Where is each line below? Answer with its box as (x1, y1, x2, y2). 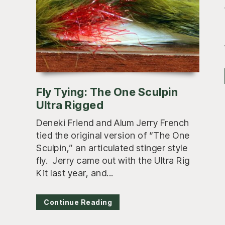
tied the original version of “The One (36, 130, 190, 141)
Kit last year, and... (36, 167, 114, 178)
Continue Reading (44, 197, 112, 206)
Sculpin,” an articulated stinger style (36, 142, 187, 153)
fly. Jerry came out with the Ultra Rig (36, 155, 190, 166)
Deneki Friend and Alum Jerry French (36, 117, 189, 128)
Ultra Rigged (36, 98, 103, 111)
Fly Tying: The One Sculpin (36, 85, 178, 98)
